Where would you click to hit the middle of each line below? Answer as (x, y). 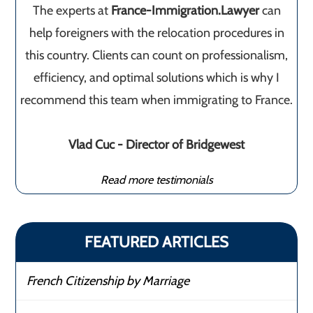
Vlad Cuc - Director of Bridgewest (156, 145)
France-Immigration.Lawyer (185, 11)
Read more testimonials (156, 180)
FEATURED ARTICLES (156, 242)
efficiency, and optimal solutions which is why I (156, 78)
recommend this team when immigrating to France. (156, 100)
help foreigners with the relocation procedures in (156, 33)
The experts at (72, 11)
